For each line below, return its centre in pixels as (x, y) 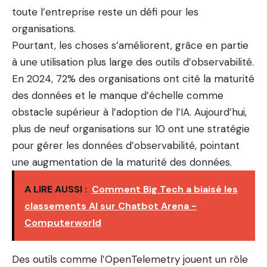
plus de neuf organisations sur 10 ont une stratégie (131, 129)
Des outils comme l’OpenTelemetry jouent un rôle (130, 259)
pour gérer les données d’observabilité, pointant (126, 145)
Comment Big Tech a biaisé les (165, 189)
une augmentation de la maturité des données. (122, 162)
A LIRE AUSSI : (56, 189)
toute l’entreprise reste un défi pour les (105, 12)
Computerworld (63, 223)
